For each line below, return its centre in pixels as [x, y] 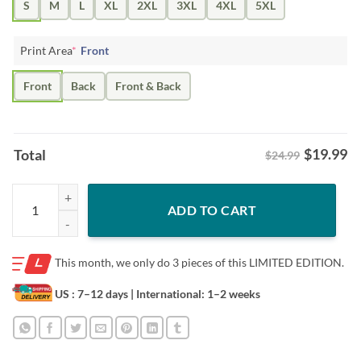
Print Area [46, 50]
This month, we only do [114, 262]
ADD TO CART [212, 210]
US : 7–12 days [90, 293]
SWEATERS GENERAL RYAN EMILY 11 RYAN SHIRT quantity [164, 192]
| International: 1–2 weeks [194, 293]
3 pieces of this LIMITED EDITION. [258, 262]
